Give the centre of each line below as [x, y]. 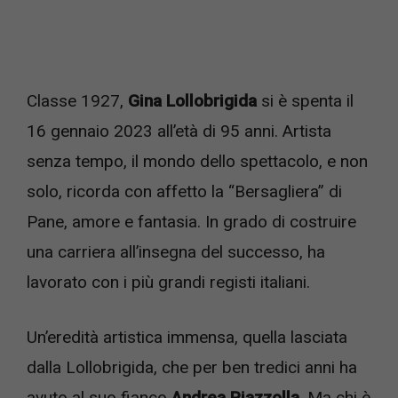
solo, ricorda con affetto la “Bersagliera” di [184, 191]
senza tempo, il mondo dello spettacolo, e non [197, 161]
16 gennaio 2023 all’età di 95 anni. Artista [179, 131]
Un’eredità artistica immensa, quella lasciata [187, 338]
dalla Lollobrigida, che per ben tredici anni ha [192, 368]
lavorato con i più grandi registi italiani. [168, 282]
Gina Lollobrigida [195, 100]
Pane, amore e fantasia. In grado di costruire [191, 221]
